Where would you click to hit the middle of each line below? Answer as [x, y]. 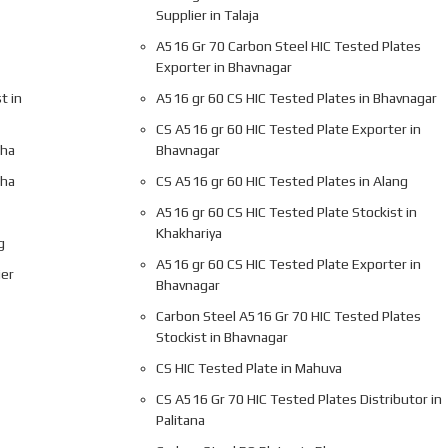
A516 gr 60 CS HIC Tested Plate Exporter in [289, 263]
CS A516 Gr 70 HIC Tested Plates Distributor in [299, 398]
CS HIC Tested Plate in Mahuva [249, 367]
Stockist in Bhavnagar [222, 336]
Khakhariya [189, 232]
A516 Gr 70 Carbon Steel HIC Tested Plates [289, 45]
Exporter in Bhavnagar [224, 66]
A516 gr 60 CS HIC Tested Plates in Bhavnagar [297, 97]
